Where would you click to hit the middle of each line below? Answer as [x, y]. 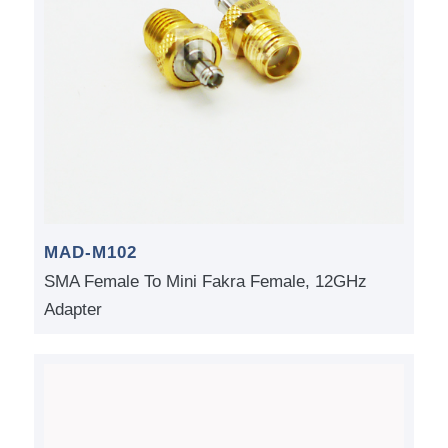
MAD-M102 [90, 253]
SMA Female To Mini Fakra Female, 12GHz [205, 282]
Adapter [72, 310]
